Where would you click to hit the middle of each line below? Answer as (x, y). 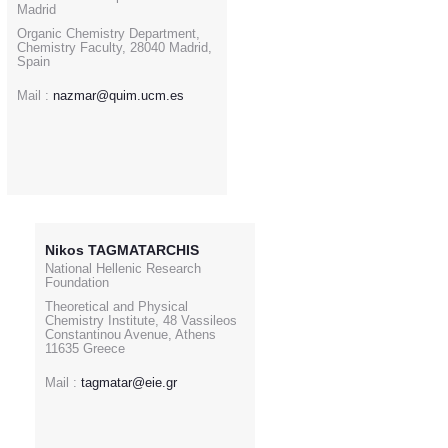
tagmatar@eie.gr (129, 382)
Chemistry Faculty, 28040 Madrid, (114, 47)
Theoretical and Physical (116, 306)
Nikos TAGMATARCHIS (122, 250)
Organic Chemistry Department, (108, 33)
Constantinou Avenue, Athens (130, 334)
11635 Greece (85, 348)
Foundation (77, 282)
